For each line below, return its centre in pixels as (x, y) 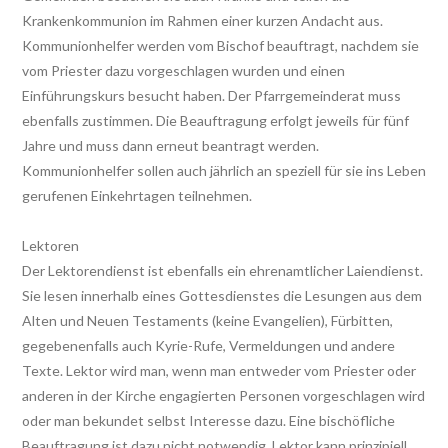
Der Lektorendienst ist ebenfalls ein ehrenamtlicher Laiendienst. (222, 270)
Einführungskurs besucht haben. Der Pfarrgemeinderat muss (211, 95)
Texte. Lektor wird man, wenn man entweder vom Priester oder (219, 370)
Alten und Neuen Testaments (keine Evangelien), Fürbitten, (207, 320)
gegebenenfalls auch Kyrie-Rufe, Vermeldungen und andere (208, 345)
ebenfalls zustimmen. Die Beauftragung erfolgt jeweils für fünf (215, 120)
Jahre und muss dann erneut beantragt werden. (170, 145)
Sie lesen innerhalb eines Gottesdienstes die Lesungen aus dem (222, 295)
